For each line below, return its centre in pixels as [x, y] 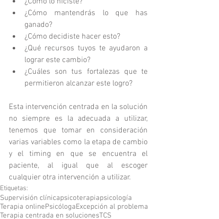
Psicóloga [60, 207]
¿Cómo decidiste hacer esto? [74, 37]
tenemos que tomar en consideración [78, 131]
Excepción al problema [112, 207]
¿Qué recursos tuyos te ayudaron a [86, 49]
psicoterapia [80, 198]
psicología [116, 198]
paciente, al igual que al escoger [78, 166]
